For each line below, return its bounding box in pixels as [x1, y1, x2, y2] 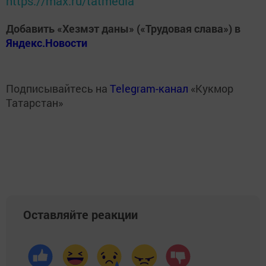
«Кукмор [188, 81, 233, 96]
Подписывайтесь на [6, 81, 110, 96]
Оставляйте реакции [23, 207, 138, 222]
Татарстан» [6, 96, 63, 110]
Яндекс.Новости [6, 36, 87, 50]
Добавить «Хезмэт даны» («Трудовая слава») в [6, 21, 240, 36]
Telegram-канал [110, 81, 188, 96]
